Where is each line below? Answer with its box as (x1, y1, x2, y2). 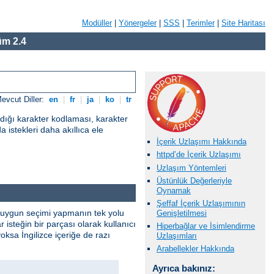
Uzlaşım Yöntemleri (157, 163, 226, 172)
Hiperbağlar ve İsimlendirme (157, 221, 255, 231)
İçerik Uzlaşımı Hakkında (157, 137, 246, 147)
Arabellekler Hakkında (157, 244, 234, 254)
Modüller (82, 18, 112, 28)
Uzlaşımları (157, 231, 197, 241)
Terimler (187, 18, 215, 28)
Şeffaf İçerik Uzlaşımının (157, 198, 245, 208)
